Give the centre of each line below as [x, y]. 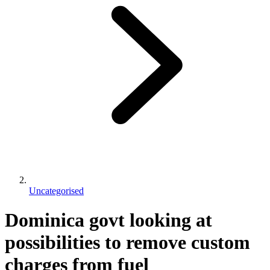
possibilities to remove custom [127, 243]
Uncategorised [56, 190]
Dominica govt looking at [108, 220]
